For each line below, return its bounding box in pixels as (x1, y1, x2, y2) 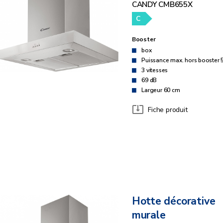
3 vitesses (141, 66, 168, 75)
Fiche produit (148, 105, 188, 114)
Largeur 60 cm (141, 86, 180, 95)
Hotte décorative (131, 194, 216, 209)
